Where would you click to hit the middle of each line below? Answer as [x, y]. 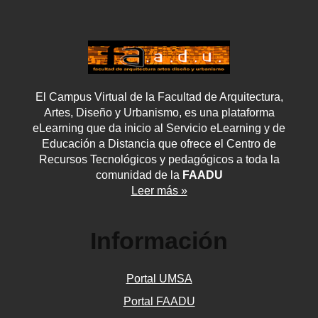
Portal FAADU [159, 301]
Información [159, 240]
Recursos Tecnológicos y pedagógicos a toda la [159, 159]
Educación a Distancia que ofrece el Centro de [159, 143]
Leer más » [159, 190]
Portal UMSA [159, 278]
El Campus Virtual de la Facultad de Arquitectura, [159, 97]
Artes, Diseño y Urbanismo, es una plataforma [159, 112]
